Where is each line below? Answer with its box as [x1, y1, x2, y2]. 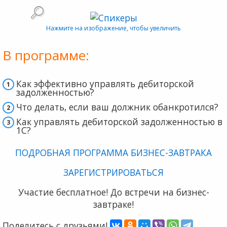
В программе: [3, 46, 89, 65]
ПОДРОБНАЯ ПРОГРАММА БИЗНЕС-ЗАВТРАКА [15, 146, 212, 159]
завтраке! [93, 198, 134, 211]
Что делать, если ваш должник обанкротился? [16, 101, 218, 113]
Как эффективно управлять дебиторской [16, 78, 194, 90]
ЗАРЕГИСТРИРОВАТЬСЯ [63, 166, 164, 179]
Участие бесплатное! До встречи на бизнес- [18, 186, 209, 199]
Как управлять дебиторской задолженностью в [16, 116, 222, 128]
